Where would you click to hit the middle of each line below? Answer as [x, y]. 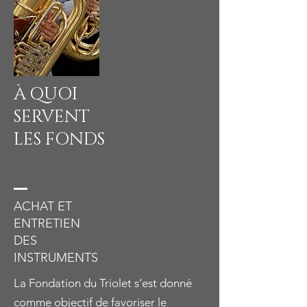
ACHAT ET [43, 206]
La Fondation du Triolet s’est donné [103, 283]
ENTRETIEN [47, 223]
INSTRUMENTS [56, 258]
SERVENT [52, 117]
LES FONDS [59, 139]
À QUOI [46, 94]
